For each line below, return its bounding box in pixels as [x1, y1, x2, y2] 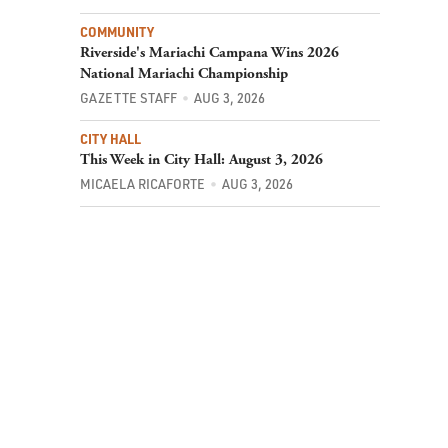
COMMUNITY [80, 24, 154, 41]
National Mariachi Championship [80, 64, 288, 84]
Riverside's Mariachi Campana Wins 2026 [80, 43, 339, 63]
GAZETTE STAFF [80, 90, 177, 107]
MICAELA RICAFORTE [80, 176, 205, 193]
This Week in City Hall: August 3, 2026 [80, 150, 323, 170]
